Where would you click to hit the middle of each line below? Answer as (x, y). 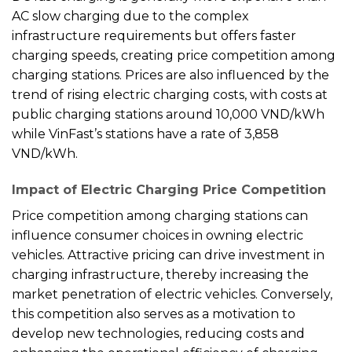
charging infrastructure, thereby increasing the (160, 274)
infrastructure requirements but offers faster (154, 35)
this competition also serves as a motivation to (154, 313)
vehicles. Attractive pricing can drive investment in (168, 255)
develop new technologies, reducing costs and (158, 333)
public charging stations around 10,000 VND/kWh (168, 114)
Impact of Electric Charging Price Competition (169, 189)
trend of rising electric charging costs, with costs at (170, 94)
